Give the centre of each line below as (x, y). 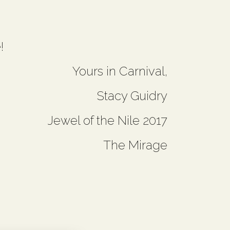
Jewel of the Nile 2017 (108, 121)
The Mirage (135, 145)
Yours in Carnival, (120, 71)
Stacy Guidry (132, 96)
